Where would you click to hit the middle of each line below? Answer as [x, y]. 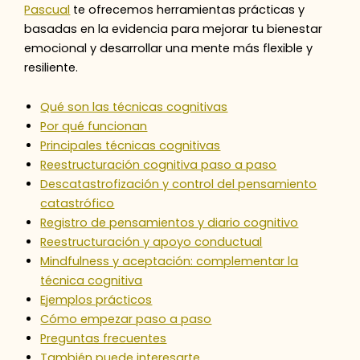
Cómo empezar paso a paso [126, 319]
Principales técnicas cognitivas [131, 146]
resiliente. [51, 68]
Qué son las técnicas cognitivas [134, 107]
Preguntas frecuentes [104, 339]
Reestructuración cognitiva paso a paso [159, 165]
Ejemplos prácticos [96, 300]
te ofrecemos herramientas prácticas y [188, 10]
